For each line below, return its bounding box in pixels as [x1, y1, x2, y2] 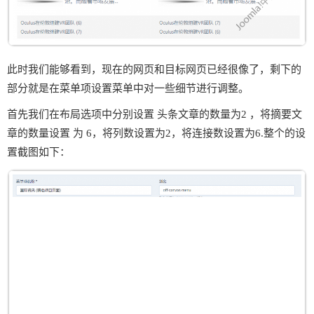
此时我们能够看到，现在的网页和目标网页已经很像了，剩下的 [7, 63, 301, 75]
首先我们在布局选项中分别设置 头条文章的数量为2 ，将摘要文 [7, 108, 302, 120]
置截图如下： [7, 146, 70, 158]
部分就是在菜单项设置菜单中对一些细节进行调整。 [7, 82, 249, 94]
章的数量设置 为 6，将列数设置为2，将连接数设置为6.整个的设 [7, 127, 306, 139]
